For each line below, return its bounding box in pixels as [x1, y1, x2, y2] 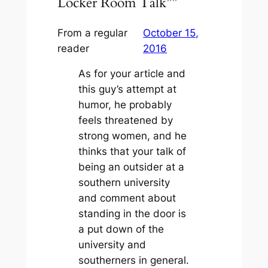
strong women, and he [78, 130, 187, 142]
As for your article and [78, 68, 186, 80]
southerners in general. [78, 254, 190, 267]
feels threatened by [78, 114, 173, 127]
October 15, [143, 26, 199, 39]
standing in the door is [78, 208, 187, 220]
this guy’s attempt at [78, 83, 177, 96]
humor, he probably [78, 99, 172, 111]
